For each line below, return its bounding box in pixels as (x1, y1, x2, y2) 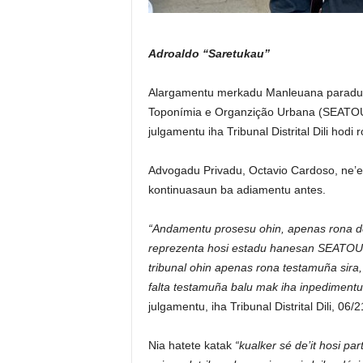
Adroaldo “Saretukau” (147, 47, 270, 60)
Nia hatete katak (147, 339, 235, 352)
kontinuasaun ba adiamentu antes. (147, 183, 326, 196)
